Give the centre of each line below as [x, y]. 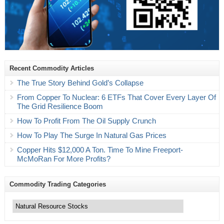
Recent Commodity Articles [51, 68]
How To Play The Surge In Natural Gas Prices [91, 135]
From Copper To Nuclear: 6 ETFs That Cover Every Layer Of [116, 97]
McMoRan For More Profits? [63, 159]
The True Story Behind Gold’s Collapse [80, 83]
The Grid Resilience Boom [60, 106]
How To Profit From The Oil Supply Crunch [86, 121]
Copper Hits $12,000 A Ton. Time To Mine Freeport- [100, 150]
